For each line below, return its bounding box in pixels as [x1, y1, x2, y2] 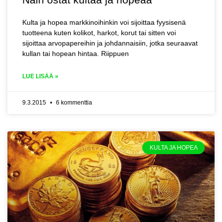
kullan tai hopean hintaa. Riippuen [22, 50, 129, 57]
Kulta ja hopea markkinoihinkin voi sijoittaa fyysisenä [22, 18, 186, 26]
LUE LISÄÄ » [22, 73, 58, 80]
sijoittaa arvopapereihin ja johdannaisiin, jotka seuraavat [22, 39, 198, 47]
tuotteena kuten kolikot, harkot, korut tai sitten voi [22, 29, 176, 37]
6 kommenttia [55, 99, 92, 106]
